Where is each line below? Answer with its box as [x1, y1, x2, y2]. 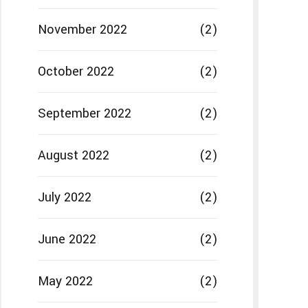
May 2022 [37, 272, 93, 291]
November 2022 [37, 21, 127, 39]
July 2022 [37, 188, 91, 207]
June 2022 [37, 230, 96, 249]
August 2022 [37, 146, 109, 165]
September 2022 [37, 104, 131, 123]
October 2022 [37, 63, 114, 81]
